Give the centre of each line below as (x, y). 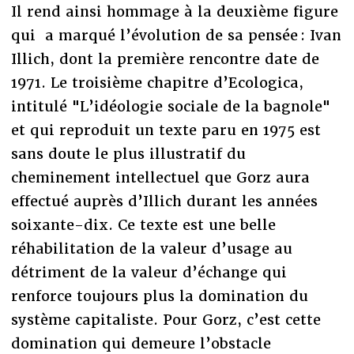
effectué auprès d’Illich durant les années (164, 201)
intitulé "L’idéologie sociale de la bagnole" (170, 106)
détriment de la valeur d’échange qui (149, 272)
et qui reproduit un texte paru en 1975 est (166, 130)
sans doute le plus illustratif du (128, 153)
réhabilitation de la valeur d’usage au (151, 248)
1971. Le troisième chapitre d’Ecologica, (157, 82)
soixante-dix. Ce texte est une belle (143, 224)
